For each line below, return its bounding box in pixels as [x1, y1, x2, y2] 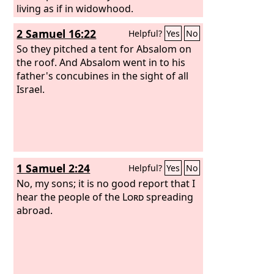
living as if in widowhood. [17, 1, 134, 15]
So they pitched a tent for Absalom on [17, 42, 192, 56]
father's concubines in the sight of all [17, 68, 189, 83]
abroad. [17, 203, 53, 217]
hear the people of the [17, 190, 123, 204]
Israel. [17, 82, 45, 96]
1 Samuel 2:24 [17, 161, 91, 176]
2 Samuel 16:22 [17, 26, 97, 41]
